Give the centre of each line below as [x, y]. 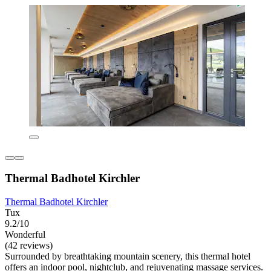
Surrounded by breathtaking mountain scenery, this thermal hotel [128, 256]
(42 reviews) [29, 245]
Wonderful [25, 234]
